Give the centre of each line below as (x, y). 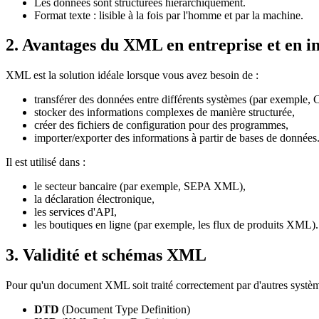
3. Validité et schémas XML (106, 255)
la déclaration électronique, (94, 199)
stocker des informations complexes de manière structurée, (164, 113)
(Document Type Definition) (125, 310)
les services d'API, (75, 212)
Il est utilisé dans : (46, 162)
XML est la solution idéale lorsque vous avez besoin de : (132, 75)
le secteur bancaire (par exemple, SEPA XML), (140, 187)
